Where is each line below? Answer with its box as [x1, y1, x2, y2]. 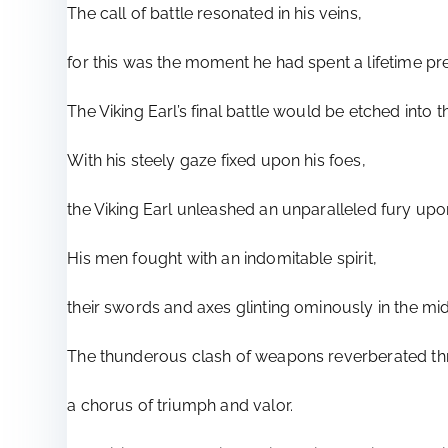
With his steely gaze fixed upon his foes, [67, 151, 366, 171]
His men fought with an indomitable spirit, [67, 249, 377, 269]
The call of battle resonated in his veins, [67, 4, 362, 24]
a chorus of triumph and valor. [67, 396, 294, 416]
